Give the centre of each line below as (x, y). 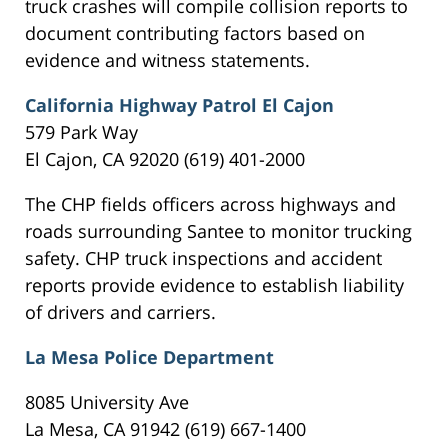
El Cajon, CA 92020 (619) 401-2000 (165, 159)
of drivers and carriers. (120, 312)
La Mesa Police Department (149, 357)
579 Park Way (81, 132)
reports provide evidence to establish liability (214, 285)
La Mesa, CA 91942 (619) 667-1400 (165, 429)
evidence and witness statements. (167, 60)
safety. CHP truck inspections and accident (203, 258)
